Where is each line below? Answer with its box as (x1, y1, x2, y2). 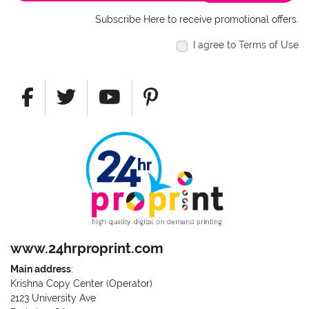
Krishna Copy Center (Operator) (10, 278, 152, 290)
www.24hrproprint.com (10, 240, 163, 257)
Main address (10, 263, 71, 275)
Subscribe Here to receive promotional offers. (95, 13, 299, 25)
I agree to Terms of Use (193, 39, 299, 50)
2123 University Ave (10, 292, 96, 304)
